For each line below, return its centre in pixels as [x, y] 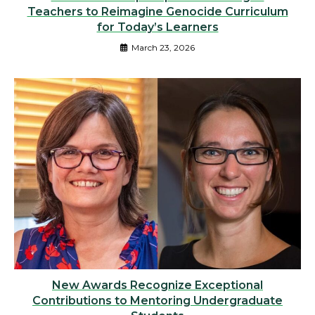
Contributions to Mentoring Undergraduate [157, 300]
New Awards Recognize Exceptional [157, 285]
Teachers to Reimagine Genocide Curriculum [157, 11]
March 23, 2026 [163, 47]
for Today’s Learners [157, 27]
